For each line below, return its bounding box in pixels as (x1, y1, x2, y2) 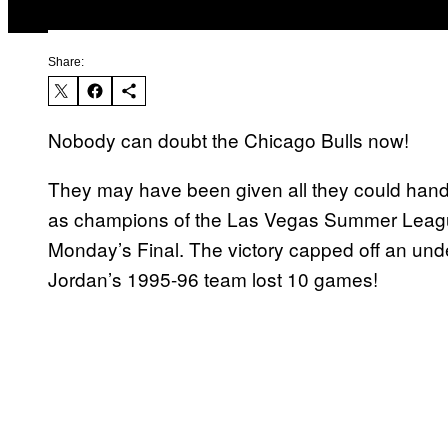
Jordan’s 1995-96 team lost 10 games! (48, 265, 378, 293)
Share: (48, 55, 84, 70)
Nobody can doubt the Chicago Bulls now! (48, 126, 409, 154)
